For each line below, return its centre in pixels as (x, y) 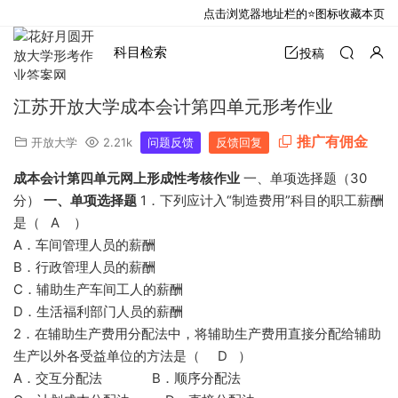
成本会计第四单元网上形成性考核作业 (127, 178)
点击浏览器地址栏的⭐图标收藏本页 (294, 13)
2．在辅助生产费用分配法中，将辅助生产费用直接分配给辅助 (197, 334)
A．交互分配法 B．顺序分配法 (127, 378)
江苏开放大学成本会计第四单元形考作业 (173, 107)
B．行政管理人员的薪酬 (84, 267)
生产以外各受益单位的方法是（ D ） (132, 356)
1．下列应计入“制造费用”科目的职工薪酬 (260, 200)
